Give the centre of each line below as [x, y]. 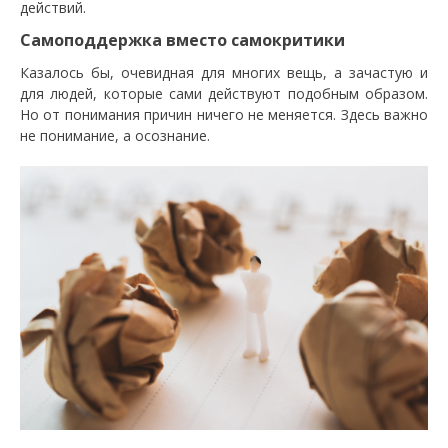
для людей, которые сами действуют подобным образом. [224, 93]
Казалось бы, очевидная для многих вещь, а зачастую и [224, 72]
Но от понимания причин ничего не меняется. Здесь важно [224, 114]
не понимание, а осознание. [115, 135]
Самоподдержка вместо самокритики [182, 40]
